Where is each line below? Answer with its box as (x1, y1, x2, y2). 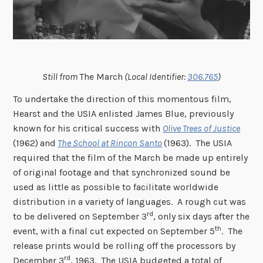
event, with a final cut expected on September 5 (13, 225, 215, 237)
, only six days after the (153, 210, 250, 222)
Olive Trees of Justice (163, 122, 241, 134)
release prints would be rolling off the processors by (13, 240, 236, 251)
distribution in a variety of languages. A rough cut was (13, 195, 247, 207)
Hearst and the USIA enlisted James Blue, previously (13, 107, 234, 119)
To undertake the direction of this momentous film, (13, 93, 232, 104)
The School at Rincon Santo (58, 137, 163, 149)
